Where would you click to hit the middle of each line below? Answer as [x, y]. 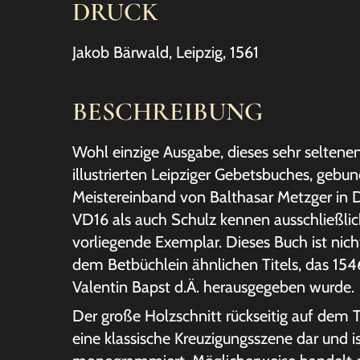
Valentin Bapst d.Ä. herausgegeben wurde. [213, 287]
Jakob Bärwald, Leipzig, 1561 [166, 52]
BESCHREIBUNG [168, 111]
